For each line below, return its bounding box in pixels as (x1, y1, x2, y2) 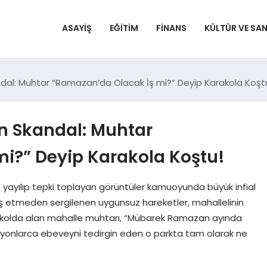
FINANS (156, 21, 187, 34)
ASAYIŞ (61, 21, 92, 34)
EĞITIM (109, 21, 138, 34)
